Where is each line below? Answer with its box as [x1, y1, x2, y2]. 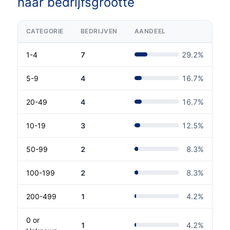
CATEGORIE [26, 27, 64, 35]
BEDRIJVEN [80, 27, 118, 35]
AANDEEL [134, 27, 166, 35]
